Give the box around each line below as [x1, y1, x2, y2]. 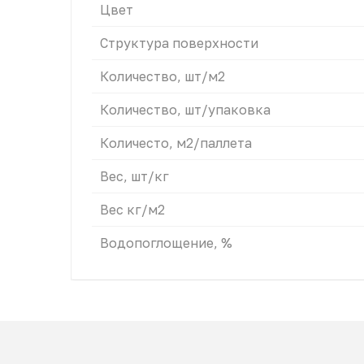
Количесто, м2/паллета [100, 135, 252, 152]
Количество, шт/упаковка [100, 102, 271, 119]
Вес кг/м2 [100, 201, 165, 219]
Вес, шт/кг [100, 168, 169, 185]
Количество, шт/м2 [100, 68, 225, 85]
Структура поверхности [100, 35, 258, 52]
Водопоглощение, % [100, 235, 232, 252]
